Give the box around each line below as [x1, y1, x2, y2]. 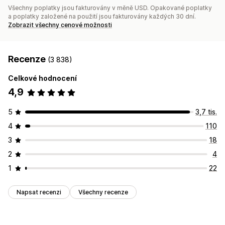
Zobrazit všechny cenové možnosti [8, 21, 112, 29]
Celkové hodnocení [8, 74, 77, 83]
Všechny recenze [78, 188, 128, 196]
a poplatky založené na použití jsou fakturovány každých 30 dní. [8, 13, 196, 21]
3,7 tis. [195, 107, 217, 117]
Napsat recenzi [17, 188, 61, 196]
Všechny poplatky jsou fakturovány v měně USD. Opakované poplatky [8, 4, 212, 12]
